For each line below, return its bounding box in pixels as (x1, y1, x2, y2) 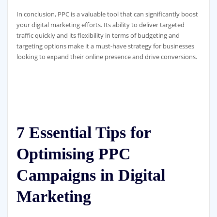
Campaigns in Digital (16, 166, 165, 184)
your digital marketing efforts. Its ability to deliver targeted (16, 20, 185, 30)
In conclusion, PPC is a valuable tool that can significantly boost (16, 10, 198, 19)
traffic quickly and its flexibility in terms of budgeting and (16, 31, 180, 40)
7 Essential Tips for (16, 123, 151, 141)
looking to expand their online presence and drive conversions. (16, 52, 197, 62)
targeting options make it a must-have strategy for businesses (16, 42, 194, 51)
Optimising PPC (16, 144, 131, 163)
